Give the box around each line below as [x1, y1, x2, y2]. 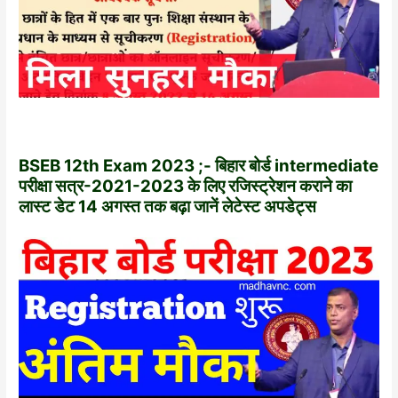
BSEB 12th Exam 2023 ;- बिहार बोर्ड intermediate [19, 155, 379, 177]
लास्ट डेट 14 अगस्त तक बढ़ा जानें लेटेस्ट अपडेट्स [19, 196, 317, 218]
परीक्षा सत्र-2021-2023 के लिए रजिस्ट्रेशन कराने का [19, 176, 353, 197]
